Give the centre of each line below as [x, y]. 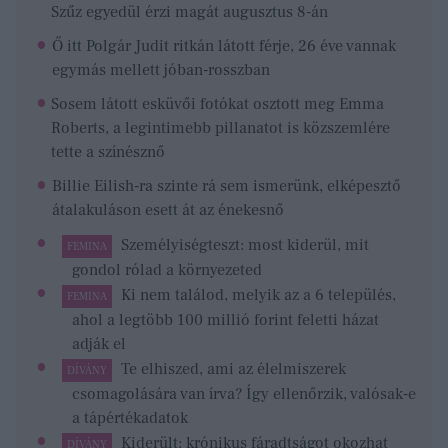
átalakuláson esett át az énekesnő [167, 209]
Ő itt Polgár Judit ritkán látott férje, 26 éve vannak [224, 45]
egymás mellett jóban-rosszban [161, 69]
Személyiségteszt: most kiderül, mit [244, 244]
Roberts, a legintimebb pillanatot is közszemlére [221, 127]
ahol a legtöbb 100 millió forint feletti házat [225, 319]
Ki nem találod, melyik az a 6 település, [258, 294]
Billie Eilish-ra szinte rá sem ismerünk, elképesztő [226, 185]
